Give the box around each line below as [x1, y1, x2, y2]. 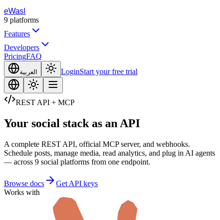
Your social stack [4, 116, 89, 130]
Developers [4, 43, 39, 52]
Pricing [4, 52, 26, 60]
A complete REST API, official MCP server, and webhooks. [4, 139, 190, 148]
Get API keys [56, 179, 98, 188]
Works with [4, 188, 40, 196]
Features [4, 29, 30, 38]
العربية [20, 68, 37, 76]
